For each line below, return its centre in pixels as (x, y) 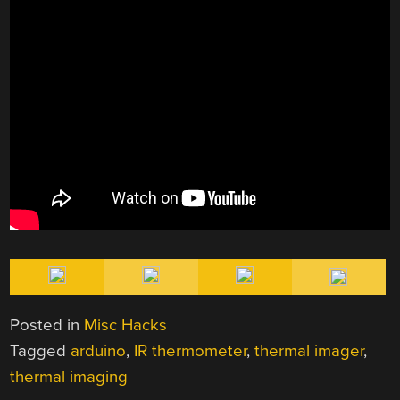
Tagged (41, 350)
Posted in (47, 325)
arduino (99, 350)
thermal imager (309, 350)
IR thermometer (191, 350)
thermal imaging (69, 376)
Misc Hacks (126, 325)
